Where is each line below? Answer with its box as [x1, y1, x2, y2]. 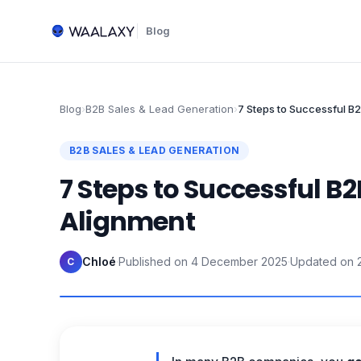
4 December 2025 [191, 255, 288, 268]
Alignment [60, 203, 195, 239]
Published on [118, 255, 188, 268]
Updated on [290, 255, 354, 268]
